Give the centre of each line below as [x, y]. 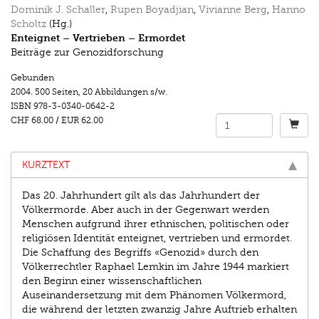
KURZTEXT [46, 165]
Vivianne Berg [233, 10]
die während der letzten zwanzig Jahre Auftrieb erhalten [159, 310]
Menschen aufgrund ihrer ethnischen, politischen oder [156, 224]
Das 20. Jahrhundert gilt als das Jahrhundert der [141, 196]
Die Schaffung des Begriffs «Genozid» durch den [140, 253]
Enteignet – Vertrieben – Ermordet [98, 38]
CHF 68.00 [32, 121]
